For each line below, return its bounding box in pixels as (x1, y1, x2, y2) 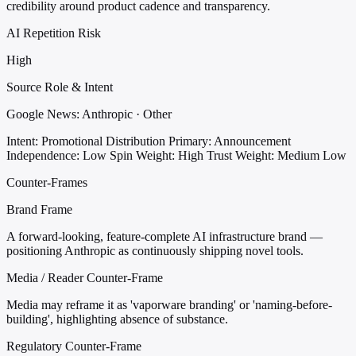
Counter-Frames (6, 175, 87, 189)
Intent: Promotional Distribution (6, 133, 165, 148)
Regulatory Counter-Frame (6, 339, 141, 353)
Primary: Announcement (168, 133, 291, 148)
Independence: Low (6, 148, 106, 162)
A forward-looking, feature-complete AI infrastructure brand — (6, 229, 323, 243)
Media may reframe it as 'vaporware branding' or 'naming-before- (6, 297, 332, 311)
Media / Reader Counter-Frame (6, 270, 163, 284)
